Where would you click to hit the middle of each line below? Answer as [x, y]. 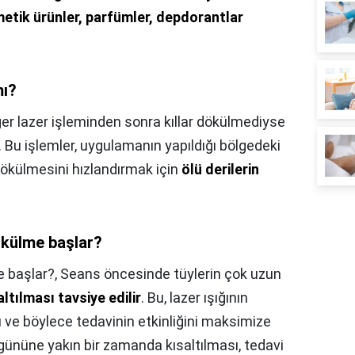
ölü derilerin [220, 170]
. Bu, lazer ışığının [195, 298]
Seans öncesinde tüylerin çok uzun [171, 274]
